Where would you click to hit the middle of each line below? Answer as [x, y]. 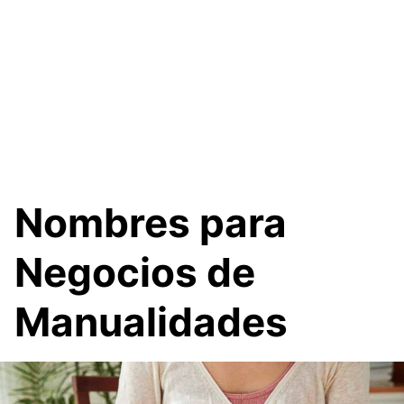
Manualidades [151, 321]
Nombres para [151, 222]
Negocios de [135, 272]
